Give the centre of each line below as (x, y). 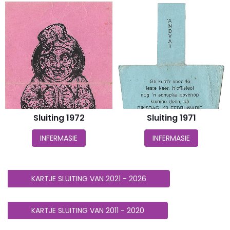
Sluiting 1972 (59, 118)
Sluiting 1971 (171, 118)
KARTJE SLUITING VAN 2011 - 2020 (88, 210)
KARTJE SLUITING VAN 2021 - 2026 (89, 179)
